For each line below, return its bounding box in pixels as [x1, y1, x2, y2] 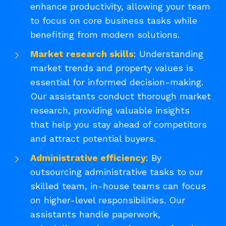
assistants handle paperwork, [30, 208, 160, 219]
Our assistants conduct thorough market [30, 90, 211, 101]
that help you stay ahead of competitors [30, 119, 207, 130]
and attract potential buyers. [30, 133, 156, 144]
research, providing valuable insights [30, 104, 190, 116]
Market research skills [30, 48, 134, 59]
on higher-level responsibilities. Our [30, 194, 185, 205]
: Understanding [134, 48, 203, 59]
